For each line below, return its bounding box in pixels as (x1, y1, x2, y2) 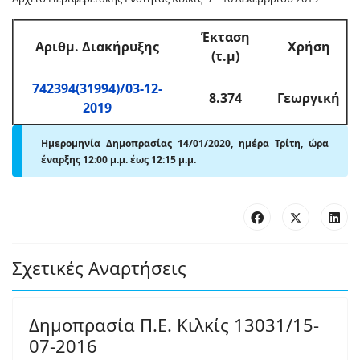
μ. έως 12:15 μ (119, 153, 185, 166)
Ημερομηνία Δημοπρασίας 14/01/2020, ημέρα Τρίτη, (41, 137, 309, 150)
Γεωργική (277, 89, 340, 107)
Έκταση (201, 28, 250, 46)
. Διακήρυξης (74, 38, 159, 55)
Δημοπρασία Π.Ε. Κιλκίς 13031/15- (29, 313, 319, 337)
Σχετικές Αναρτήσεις (12, 256, 186, 280)
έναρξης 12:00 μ (41, 153, 117, 166)
